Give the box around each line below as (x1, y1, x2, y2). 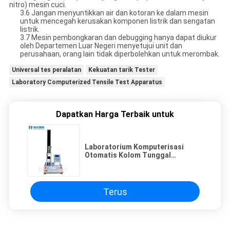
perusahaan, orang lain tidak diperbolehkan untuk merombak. (20, 50, 220, 59)
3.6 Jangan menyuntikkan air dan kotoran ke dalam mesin (20, 9, 208, 17)
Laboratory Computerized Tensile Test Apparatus (11, 79, 162, 86)
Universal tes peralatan (11, 66, 81, 74)
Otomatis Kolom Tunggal (85, 151, 171, 160)
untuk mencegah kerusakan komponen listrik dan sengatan (20, 17, 215, 26)
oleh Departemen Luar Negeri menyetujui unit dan (20, 42, 182, 50)
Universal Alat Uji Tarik (85, 159, 163, 168)
